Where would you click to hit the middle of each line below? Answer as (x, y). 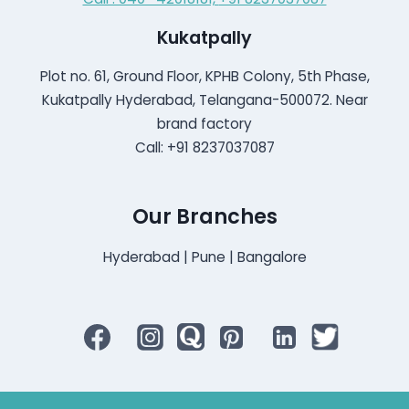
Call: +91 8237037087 (204, 148)
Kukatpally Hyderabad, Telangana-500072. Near (204, 100)
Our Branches (204, 216)
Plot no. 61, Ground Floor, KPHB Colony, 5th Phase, (204, 77)
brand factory (204, 124)
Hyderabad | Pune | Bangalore (204, 257)
